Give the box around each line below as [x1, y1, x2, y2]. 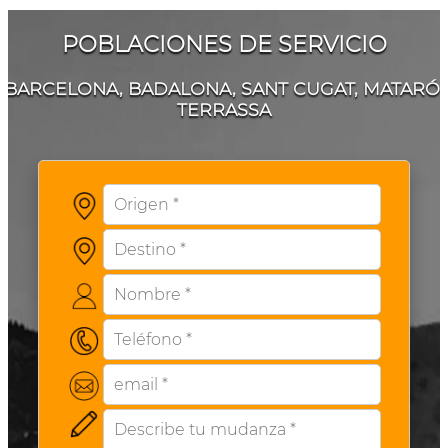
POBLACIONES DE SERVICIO [61, 29, 387, 58]
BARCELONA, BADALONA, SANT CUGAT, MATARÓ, [4, 77, 444, 99]
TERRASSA [177, 98, 271, 120]
